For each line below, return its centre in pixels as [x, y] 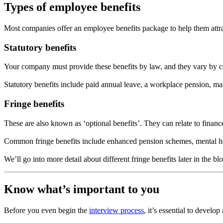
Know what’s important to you [82, 189]
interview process [116, 210]
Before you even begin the [47, 210]
